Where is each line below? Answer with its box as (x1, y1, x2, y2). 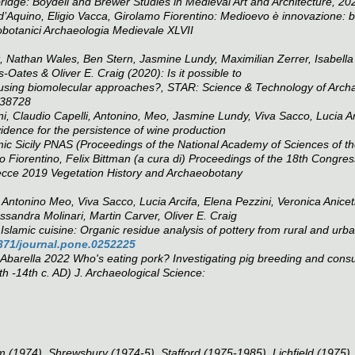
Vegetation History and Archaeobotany (51, 166, 242, 179)
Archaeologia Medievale (44, 23, 164, 36)
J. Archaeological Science (74, 265, 202, 279)
